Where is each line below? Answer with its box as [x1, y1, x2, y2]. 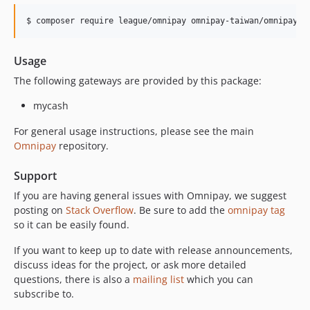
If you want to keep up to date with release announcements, [14, 243, 293, 257]
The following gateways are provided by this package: [14, 73, 262, 87]
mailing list [133, 272, 184, 286]
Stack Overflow [66, 203, 134, 217]
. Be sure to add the [134, 203, 228, 217]
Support [14, 167, 57, 183]
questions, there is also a [14, 272, 133, 286]
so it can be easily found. [14, 217, 129, 231]
